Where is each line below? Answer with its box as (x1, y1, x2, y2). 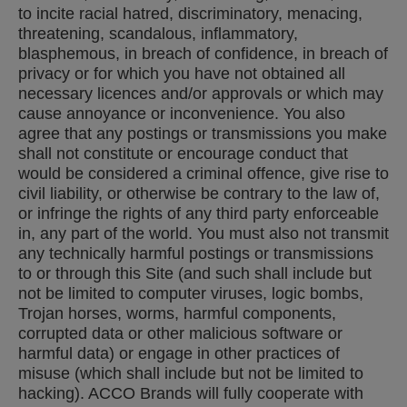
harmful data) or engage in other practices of (18, 344, 340, 362)
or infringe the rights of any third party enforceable (18, 204, 379, 223)
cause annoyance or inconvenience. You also (18, 104, 345, 123)
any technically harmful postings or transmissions (18, 244, 373, 263)
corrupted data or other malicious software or (18, 324, 342, 342)
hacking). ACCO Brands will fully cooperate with (18, 384, 363, 402)
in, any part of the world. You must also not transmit (18, 224, 389, 243)
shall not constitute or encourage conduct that (18, 144, 348, 163)
